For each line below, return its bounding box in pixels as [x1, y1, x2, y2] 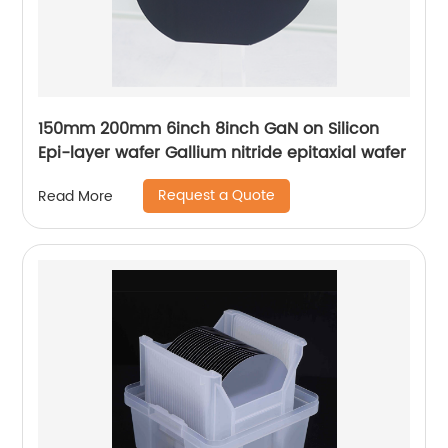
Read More [38, 184, 114, 208]
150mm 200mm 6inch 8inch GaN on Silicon [38, 116, 265, 143]
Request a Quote [158, 184, 276, 208]
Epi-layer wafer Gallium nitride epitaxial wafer [38, 140, 407, 167]
